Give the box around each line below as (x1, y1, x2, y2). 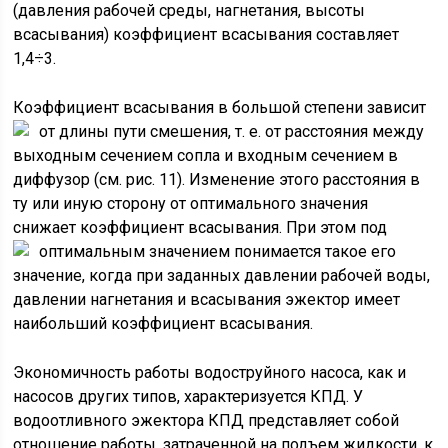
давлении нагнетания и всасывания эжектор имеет (13, 290, 401, 309)
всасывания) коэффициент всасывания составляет (13, 25, 400, 44)
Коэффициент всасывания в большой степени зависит (13, 98, 427, 117)
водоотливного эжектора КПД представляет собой (13, 411, 400, 430)
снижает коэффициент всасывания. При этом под (13, 218, 388, 237)
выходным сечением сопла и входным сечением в (13, 146, 399, 165)
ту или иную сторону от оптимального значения (13, 194, 369, 213)
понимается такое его (234, 242, 397, 261)
